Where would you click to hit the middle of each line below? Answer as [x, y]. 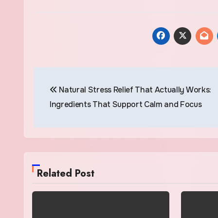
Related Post [66, 173]
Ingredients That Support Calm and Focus [126, 104]
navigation [73, 96]
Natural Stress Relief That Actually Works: [134, 90]
